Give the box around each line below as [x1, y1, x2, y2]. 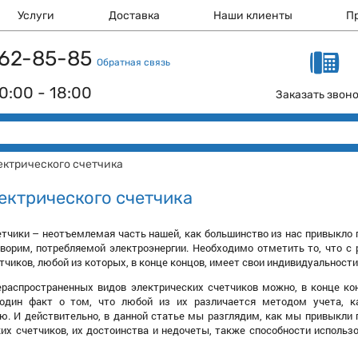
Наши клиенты [213, 9, 293, 22]
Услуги [18, 9, 55, 22]
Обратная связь [97, 57, 170, 68]
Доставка [108, 9, 160, 22]
